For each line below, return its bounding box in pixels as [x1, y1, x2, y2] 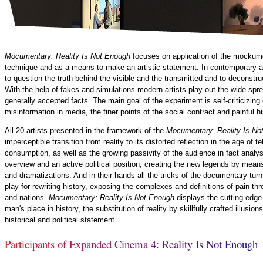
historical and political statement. [5, 215, 117, 225]
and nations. [5, 193, 49, 203]
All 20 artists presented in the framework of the [5, 126, 166, 136]
